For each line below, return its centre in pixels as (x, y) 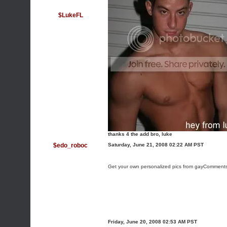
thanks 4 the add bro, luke (140, 134)
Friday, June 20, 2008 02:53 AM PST (153, 222)
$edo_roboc (70, 145)
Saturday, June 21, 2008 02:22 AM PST (156, 145)
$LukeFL (70, 15)
